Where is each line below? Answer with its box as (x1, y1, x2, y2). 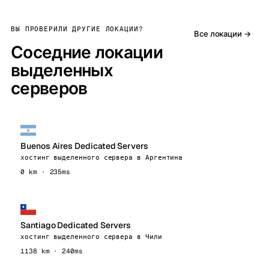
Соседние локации (11, 41, 163, 63)
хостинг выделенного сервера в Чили (20, 232, 162, 241)
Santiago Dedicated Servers (20, 220, 131, 231)
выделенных (11, 59, 113, 81)
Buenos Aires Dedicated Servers (20, 141, 148, 151)
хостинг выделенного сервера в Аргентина (20, 153, 183, 162)
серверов (11, 77, 88, 99)
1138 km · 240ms (20, 247, 83, 255)
